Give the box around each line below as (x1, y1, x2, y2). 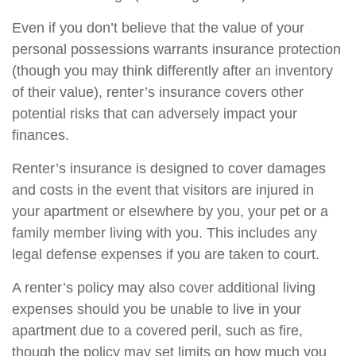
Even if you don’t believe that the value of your (12, 20, 304, 36)
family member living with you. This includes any (12, 225, 317, 241)
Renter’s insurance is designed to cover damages (12, 161, 326, 176)
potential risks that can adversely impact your (12, 106, 297, 122)
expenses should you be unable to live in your (12, 301, 301, 317)
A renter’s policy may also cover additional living (12, 280, 315, 296)
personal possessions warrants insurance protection (12, 41, 341, 57)
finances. (12, 127, 69, 143)
